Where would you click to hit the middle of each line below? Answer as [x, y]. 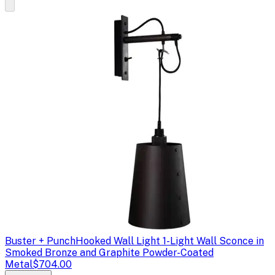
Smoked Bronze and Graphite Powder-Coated [109, 252]
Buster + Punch [40, 241]
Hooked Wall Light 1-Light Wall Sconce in [170, 241]
